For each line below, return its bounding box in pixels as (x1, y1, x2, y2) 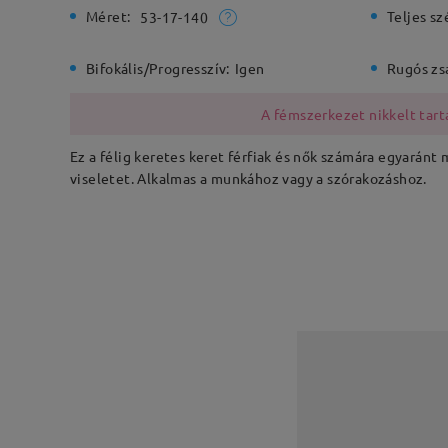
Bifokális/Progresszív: (86, 59, 230, 78)
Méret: (86, 7, 131, 25)
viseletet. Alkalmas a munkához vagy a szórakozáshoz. (70, 169, 427, 188)
